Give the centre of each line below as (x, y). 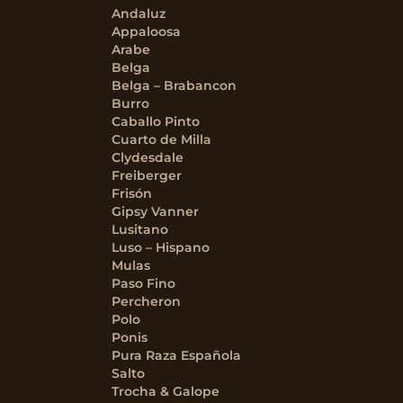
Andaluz (139, 13)
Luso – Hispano (161, 247)
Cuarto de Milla (161, 139)
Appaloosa (146, 31)
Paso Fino (143, 283)
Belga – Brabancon (174, 85)
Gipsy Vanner (155, 211)
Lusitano (140, 229)
